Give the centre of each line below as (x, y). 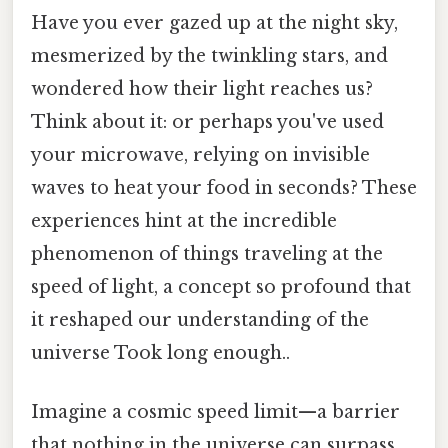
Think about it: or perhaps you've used (207, 121)
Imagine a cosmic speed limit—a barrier (215, 412)
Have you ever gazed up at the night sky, (214, 22)
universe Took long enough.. (160, 352)
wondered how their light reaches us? (202, 88)
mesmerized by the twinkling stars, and (209, 55)
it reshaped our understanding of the (200, 319)
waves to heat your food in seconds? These (224, 187)
